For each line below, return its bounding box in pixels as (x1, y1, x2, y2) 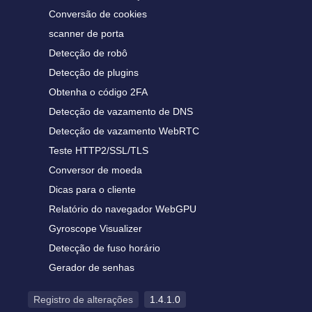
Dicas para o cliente (49, 184, 136, 195)
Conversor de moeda (49, 164, 142, 175)
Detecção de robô (49, 47, 127, 58)
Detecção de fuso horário (49, 242, 160, 253)
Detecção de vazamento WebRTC (49, 125, 199, 136)
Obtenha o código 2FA (49, 86, 148, 97)
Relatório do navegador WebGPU (49, 203, 196, 214)
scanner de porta (49, 28, 124, 39)
